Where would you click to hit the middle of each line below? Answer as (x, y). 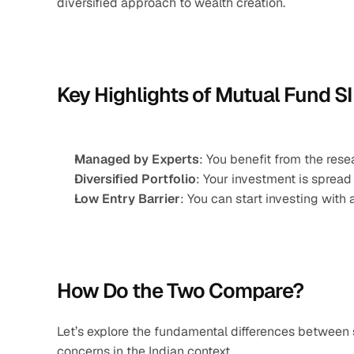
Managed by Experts (137, 159)
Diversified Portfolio (135, 179)
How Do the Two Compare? (180, 291)
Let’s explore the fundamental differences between (205, 331)
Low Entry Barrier (127, 199)
